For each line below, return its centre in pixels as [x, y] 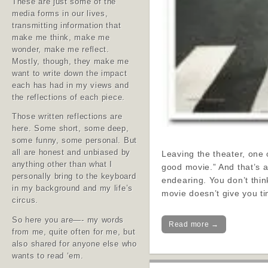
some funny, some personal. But [74, 141]
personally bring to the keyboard [74, 177]
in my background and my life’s [72, 189]
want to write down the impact [70, 73]
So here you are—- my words [68, 220]
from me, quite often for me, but [74, 232]
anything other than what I [63, 165]
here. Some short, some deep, [71, 129]
